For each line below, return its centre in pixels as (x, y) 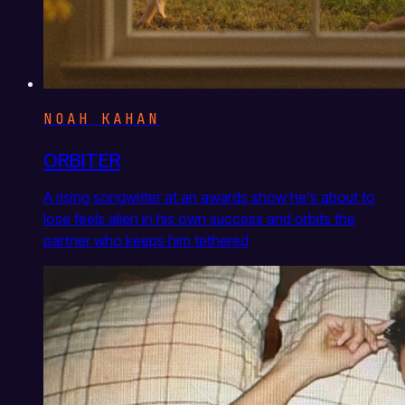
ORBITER (82, 158)
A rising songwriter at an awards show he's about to (209, 197)
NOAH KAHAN (102, 118)
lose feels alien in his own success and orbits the (199, 218)
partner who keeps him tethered (146, 240)
